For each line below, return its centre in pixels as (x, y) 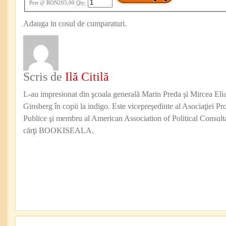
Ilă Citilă (87, 76)
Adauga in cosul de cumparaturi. (75, 23)
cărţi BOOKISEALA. (59, 130)
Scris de (44, 76)
